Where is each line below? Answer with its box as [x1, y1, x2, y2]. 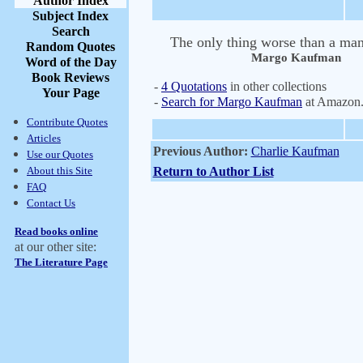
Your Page [41, 86, 100, 100]
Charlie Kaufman [250, 144, 340, 158]
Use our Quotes [27, 148, 93, 160]
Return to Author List [152, 164, 274, 178]
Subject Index [32, 9, 109, 23]
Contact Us [27, 197, 75, 209]
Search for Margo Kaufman [161, 95, 302, 109]
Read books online [15, 225, 98, 237]
